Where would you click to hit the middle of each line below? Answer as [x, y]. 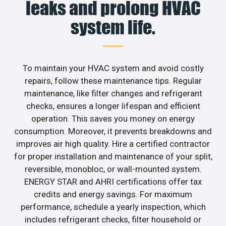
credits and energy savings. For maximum [113, 194]
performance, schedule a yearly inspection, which [113, 207]
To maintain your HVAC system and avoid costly [113, 68]
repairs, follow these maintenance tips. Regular [113, 81]
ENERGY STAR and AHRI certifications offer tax [113, 182]
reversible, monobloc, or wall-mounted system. [113, 169]
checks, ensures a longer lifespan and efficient [113, 106]
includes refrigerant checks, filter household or [113, 220]
